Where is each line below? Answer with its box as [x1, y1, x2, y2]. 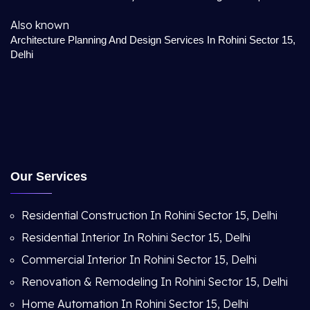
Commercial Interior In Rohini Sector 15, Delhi [21, 253, 257, 266]
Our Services [10, 170, 87, 183]
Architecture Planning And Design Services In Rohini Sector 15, [10, 34, 295, 46]
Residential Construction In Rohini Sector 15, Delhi [21, 208, 277, 222]
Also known [10, 18, 69, 32]
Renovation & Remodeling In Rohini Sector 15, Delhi [21, 275, 288, 289]
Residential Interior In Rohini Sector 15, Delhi [21, 230, 250, 244]
